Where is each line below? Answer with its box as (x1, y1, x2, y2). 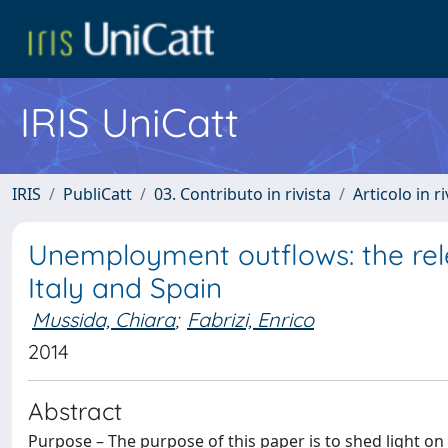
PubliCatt (63, 183, 132, 205)
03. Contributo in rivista (154, 183, 331, 205)
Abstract (28, 396, 122, 426)
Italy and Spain (28, 270, 222, 305)
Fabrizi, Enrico (187, 307, 314, 332)
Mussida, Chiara (32, 307, 175, 332)
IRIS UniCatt (20, 97, 239, 147)
